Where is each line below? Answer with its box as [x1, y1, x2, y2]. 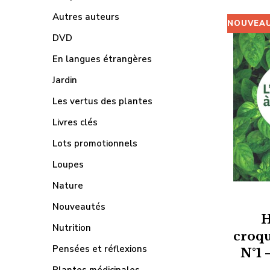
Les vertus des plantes [52, 95, 152, 107]
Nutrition [52, 222, 91, 234]
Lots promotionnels [52, 137, 137, 149]
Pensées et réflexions [52, 243, 147, 255]
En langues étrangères [52, 53, 152, 65]
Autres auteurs [52, 11, 119, 23]
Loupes [52, 159, 84, 171]
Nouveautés [52, 201, 105, 213]
